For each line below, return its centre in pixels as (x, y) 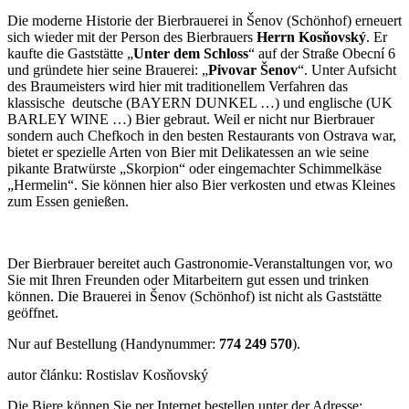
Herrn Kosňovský (311, 37)
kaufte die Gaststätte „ (70, 53)
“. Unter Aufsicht (347, 69)
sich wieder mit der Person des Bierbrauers (132, 37)
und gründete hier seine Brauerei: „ (108, 69)
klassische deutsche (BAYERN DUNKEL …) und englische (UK (200, 102)
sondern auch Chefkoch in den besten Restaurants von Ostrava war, (202, 135)
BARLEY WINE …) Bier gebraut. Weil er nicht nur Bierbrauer (191, 119)
